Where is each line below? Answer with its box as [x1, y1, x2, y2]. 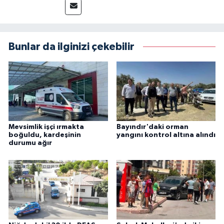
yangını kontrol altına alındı [116, 131, 215, 139]
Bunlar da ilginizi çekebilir [8, 41, 134, 52]
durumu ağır [8, 139, 52, 147]
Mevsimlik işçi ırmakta [8, 123, 84, 131]
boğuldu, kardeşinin [8, 131, 81, 139]
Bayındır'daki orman [116, 123, 188, 131]
